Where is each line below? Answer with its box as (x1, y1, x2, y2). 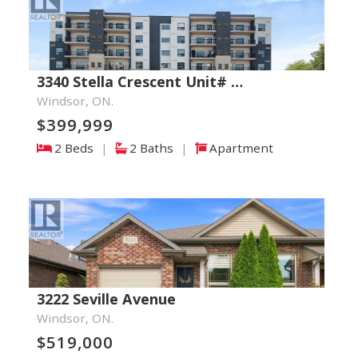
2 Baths (129, 140, 177, 156)
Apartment (209, 140, 273, 156)
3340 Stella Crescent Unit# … (36, 72, 243, 91)
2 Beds (54, 140, 97, 156)
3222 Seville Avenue (36, 289, 176, 308)
